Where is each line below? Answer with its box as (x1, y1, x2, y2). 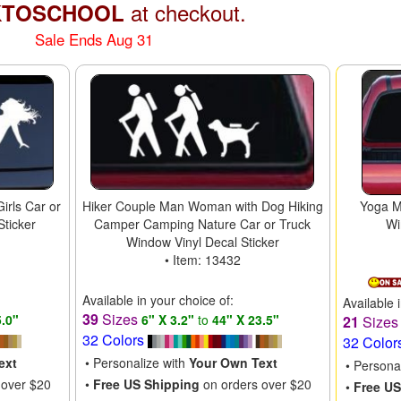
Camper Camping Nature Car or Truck (94, 214, 311, 233)
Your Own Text (188, 353, 277, 371)
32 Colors (81, 328, 148, 350)
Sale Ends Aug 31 (35, 28, 154, 50)
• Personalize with (84, 353, 189, 371)
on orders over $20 (199, 374, 311, 393)
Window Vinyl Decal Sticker (125, 232, 279, 251)
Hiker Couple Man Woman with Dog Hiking (81, 196, 323, 215)
